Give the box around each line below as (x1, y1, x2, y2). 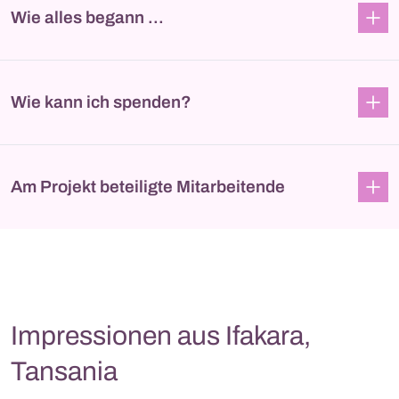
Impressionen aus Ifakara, (11, 321, 311, 350)
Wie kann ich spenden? (11, 93, 191, 112)
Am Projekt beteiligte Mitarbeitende (11, 177, 285, 197)
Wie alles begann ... (11, 8, 164, 28)
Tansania (11, 356, 118, 386)
